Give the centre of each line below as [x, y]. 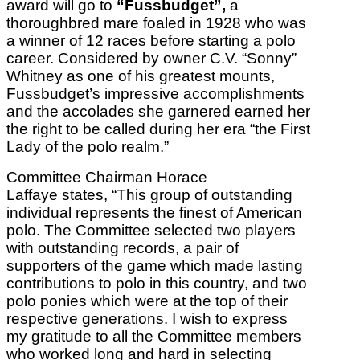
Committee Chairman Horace [107, 178]
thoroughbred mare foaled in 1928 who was [156, 23]
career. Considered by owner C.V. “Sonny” [151, 59]
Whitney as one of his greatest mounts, [141, 76]
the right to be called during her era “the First [158, 129]
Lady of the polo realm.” [88, 147]
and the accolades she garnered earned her [158, 112]
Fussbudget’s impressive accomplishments [155, 94]
